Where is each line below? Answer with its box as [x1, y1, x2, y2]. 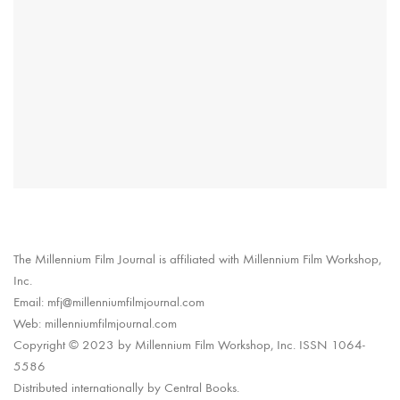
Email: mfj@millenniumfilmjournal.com [13, 293, 204, 310]
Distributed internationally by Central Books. [13, 379, 239, 396]
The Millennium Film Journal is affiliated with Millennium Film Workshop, [13, 250, 381, 267]
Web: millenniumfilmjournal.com [13, 314, 177, 331]
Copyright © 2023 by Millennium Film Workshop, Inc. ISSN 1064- [13, 336, 365, 353]
